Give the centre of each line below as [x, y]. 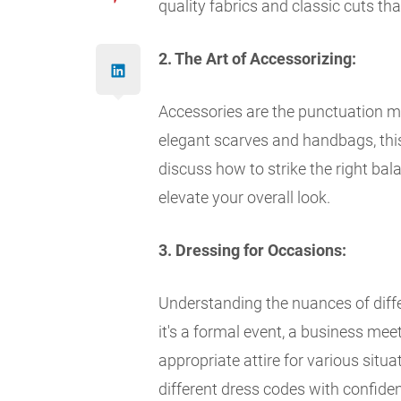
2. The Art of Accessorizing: [257, 59]
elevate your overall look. [244, 198]
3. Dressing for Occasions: [252, 251]
